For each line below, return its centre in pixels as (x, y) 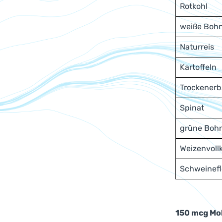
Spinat (192, 108)
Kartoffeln (198, 67)
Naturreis (197, 47)
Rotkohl (194, 6)
